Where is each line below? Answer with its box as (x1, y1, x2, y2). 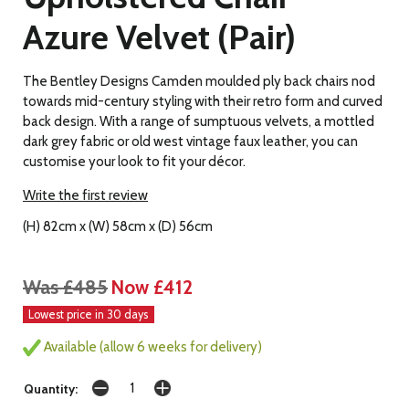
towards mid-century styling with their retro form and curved (23, 93, 383, 110)
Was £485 (23, 276, 108, 299)
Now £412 (110, 276, 193, 299)
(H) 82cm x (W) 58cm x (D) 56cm (23, 218, 213, 236)
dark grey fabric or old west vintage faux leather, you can (23, 133, 358, 151)
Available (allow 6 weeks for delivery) (41, 338, 262, 355)
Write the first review (23, 187, 148, 204)
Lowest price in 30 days (28, 307, 149, 321)
